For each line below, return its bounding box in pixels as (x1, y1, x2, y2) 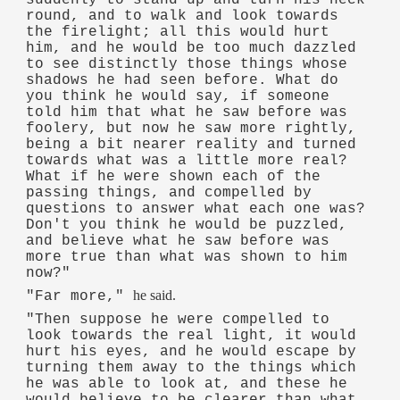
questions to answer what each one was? (26, 200, 366, 217)
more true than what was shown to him (26, 248, 348, 265)
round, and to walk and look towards (26, 7, 339, 24)
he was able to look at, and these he (26, 376, 348, 393)
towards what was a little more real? (26, 152, 348, 169)
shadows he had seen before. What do (26, 71, 339, 88)
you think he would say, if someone (26, 87, 330, 104)
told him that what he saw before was (26, 104, 348, 121)
